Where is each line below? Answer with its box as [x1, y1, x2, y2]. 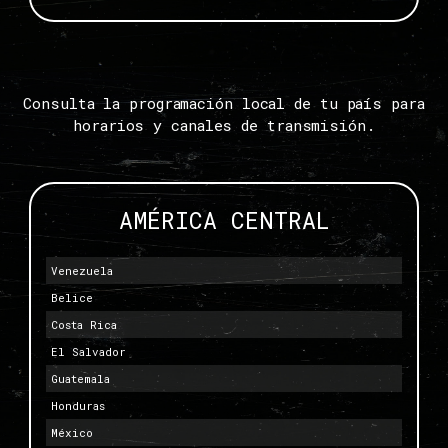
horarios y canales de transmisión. [73, 115, 375, 136]
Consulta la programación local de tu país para [23, 93, 425, 114]
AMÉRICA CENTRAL [118, 204, 330, 235]
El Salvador [51, 343, 126, 359]
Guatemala [51, 370, 110, 386]
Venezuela [51, 262, 113, 278]
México [51, 424, 93, 440]
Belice [51, 289, 93, 305]
